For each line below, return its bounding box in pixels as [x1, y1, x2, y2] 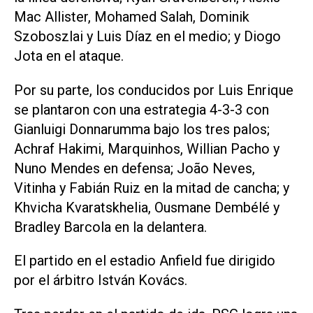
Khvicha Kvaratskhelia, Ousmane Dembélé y [14, 198, 279, 216]
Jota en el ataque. [14, 47, 124, 64]
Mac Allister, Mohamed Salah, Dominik [14, 8, 249, 25]
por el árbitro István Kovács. [14, 272, 187, 289]
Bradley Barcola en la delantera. [14, 218, 207, 235]
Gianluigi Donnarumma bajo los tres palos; [14, 120, 270, 138]
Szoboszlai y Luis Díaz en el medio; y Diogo [14, 27, 281, 45]
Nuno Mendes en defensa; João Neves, [14, 159, 255, 177]
